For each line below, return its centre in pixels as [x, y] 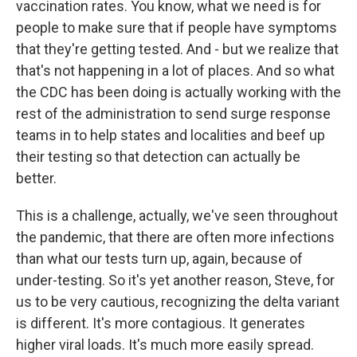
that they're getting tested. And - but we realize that [177, 49]
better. [36, 178]
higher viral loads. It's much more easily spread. [165, 345]
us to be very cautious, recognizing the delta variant [178, 302]
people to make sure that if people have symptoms [177, 27]
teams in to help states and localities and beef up [171, 135]
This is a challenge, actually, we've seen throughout [177, 216]
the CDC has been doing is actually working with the [178, 92]
